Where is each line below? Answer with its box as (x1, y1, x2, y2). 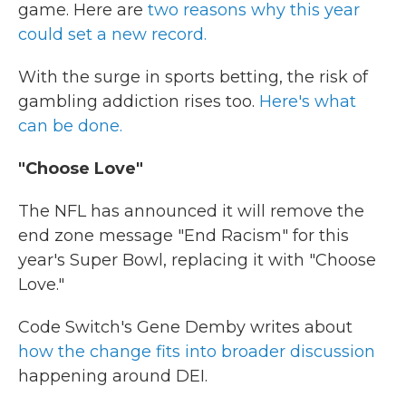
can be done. (18, 116, 122, 136)
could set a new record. (18, 24, 207, 44)
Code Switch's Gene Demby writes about (18, 317, 353, 337)
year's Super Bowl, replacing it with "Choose (18, 250, 376, 270)
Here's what (259, 92, 356, 111)
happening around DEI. (18, 366, 208, 386)
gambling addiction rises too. (18, 92, 259, 111)
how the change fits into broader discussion (18, 342, 375, 362)
